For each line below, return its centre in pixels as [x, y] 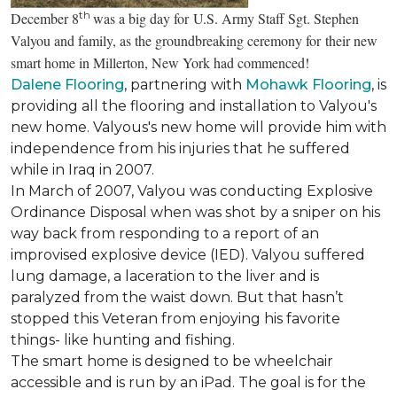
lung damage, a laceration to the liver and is [165, 276]
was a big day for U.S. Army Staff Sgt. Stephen [226, 18]
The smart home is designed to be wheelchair [172, 361]
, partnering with [185, 84]
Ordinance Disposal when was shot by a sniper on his [195, 212]
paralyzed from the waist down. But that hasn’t [177, 297]
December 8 [45, 18]
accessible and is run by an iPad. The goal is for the [188, 382]
